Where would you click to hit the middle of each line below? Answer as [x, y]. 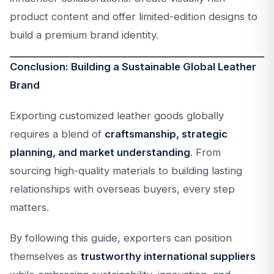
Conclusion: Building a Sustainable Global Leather [133, 67]
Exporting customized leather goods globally [117, 116]
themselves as [45, 256]
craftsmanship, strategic [166, 134]
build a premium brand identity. [84, 35]
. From [206, 152]
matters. [29, 207]
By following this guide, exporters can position [121, 238]
